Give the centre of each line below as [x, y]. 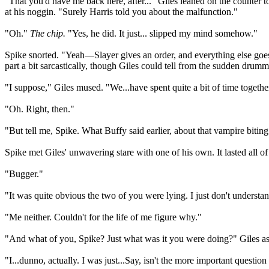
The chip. [48, 33]
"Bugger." [24, 174]
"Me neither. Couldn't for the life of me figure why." [103, 217]
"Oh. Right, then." [40, 109]
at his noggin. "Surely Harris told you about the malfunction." [121, 12]
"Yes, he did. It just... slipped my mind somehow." [162, 33]
